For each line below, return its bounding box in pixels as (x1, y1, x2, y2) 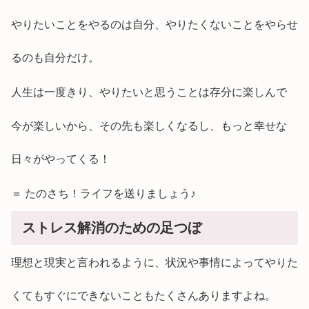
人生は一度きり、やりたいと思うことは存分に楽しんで (11, 86, 287, 98)
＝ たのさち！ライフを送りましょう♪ (11, 187, 196, 199)
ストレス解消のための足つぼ (22, 220, 201, 236)
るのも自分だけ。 (11, 52, 99, 64)
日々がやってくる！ (11, 153, 110, 166)
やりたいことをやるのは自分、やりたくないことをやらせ (11, 19, 298, 31)
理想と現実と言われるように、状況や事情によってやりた (11, 257, 298, 269)
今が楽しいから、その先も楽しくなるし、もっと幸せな (11, 120, 287, 132)
